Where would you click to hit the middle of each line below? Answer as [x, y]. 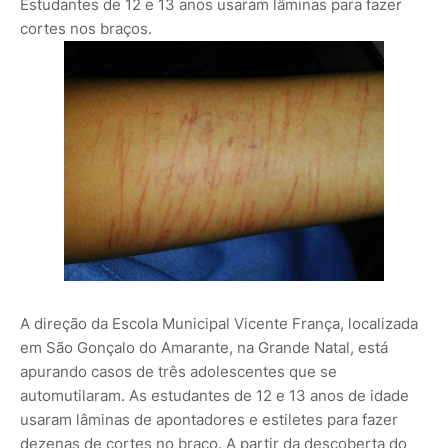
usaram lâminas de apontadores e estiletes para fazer [209, 419]
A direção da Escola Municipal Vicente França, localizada [219, 323]
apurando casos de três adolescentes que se [178, 371]
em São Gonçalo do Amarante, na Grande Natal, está [204, 347]
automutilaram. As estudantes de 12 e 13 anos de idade [214, 395]
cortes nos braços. [86, 28]
